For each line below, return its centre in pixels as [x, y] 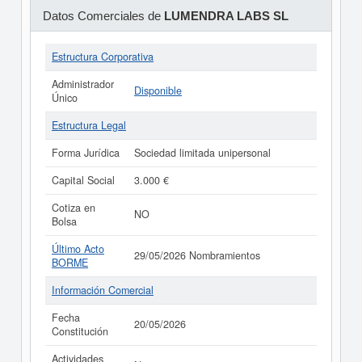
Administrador [83, 84]
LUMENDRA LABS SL [226, 16]
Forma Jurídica [86, 153]
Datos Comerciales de [103, 16]
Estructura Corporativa [103, 57]
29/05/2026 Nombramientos [197, 255]
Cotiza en [74, 208]
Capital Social [83, 180]
